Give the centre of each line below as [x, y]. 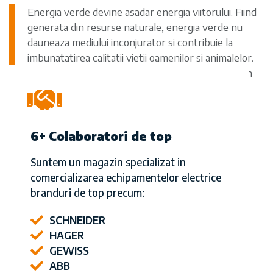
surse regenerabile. [71, 88]
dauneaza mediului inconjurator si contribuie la [130, 42]
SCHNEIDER [78, 220]
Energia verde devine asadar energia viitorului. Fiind [142, 12]
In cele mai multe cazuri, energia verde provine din [140, 73]
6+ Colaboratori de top [101, 136]
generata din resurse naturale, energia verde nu [135, 27]
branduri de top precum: [87, 193]
